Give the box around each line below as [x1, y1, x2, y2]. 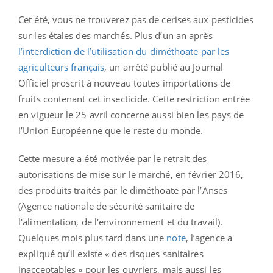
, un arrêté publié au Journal [104, 60, 224, 73]
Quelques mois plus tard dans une [18, 231, 165, 244]
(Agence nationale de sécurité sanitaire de [18, 199, 195, 212]
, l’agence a [185, 231, 232, 244]
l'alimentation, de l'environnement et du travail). [18, 215, 223, 228]
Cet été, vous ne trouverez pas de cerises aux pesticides [18, 13, 253, 26]
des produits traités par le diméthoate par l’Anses [18, 183, 228, 196]
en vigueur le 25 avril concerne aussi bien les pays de [18, 108, 244, 121]
